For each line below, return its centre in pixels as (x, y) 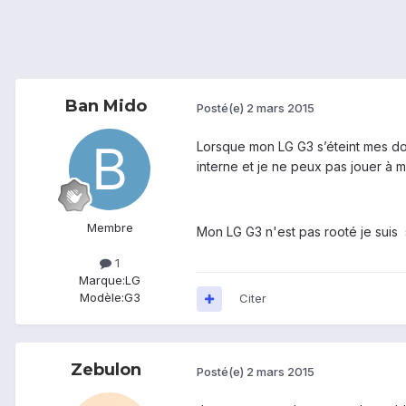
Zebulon (106, 370)
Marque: (102, 280)
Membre (110, 228)
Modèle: (101, 298)
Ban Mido (106, 106)
